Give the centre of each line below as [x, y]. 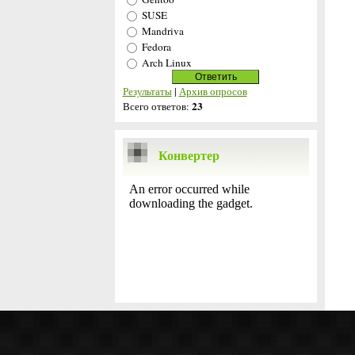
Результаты [147, 91]
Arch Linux [166, 63]
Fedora [156, 47]
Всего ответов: [157, 106]
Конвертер [189, 155]
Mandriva [162, 31]
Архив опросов [213, 91]
